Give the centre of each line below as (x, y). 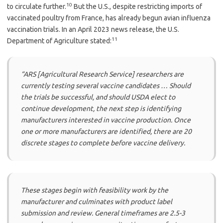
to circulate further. (37, 6)
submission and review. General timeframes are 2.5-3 (103, 213)
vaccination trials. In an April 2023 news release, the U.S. (93, 29)
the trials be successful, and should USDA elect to (98, 97)
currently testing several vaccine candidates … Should (106, 85)
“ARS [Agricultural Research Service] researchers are (102, 74)
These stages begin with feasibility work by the (95, 190)
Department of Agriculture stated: (59, 41)
